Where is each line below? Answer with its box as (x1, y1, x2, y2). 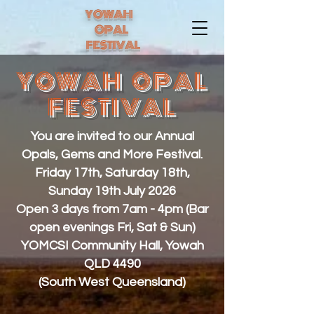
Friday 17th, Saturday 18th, (34, 166, 190, 179)
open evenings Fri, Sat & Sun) (29, 221, 196, 234)
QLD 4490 (83, 257, 141, 271)
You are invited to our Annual (30, 130, 194, 143)
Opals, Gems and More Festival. (22, 148, 203, 161)
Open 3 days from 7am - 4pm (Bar (15, 203, 209, 216)
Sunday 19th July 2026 (48, 184, 176, 198)
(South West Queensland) (39, 275, 186, 289)
